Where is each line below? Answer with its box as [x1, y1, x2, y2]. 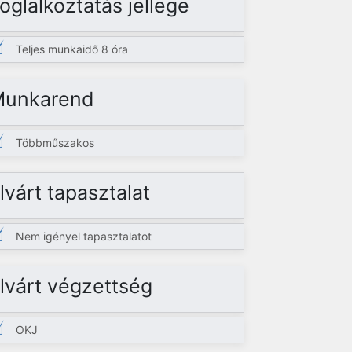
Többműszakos [16, 136, 95, 149]
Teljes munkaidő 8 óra [16, 42, 129, 56]
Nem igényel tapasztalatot [16, 229, 152, 243]
